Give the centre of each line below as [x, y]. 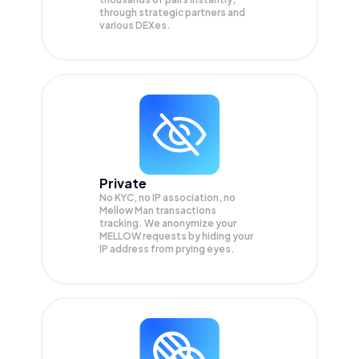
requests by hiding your [198, 236]
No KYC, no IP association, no [167, 198]
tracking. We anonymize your [168, 224]
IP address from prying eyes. [167, 249]
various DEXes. [135, 26]
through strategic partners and [172, 13]
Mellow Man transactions [158, 211]
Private [123, 184]
